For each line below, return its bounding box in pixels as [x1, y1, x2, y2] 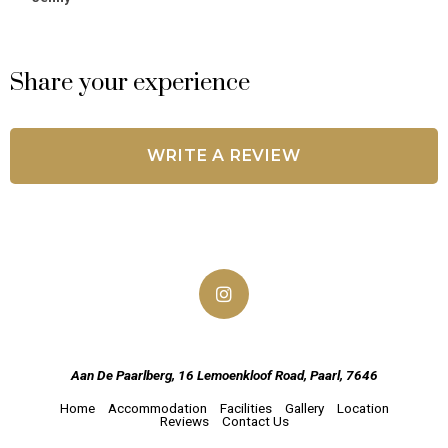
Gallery [284, 400, 324, 417]
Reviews [159, 413, 209, 430]
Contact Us [221, 413, 289, 430]
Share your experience [10, 68, 251, 99]
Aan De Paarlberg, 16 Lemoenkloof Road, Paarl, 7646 [70, 367, 378, 384]
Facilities [219, 400, 272, 417]
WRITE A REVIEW [147, 146, 301, 166]
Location [336, 400, 389, 417]
